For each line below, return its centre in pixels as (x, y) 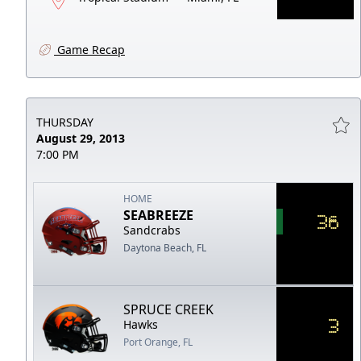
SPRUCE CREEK (169, 309)
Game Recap (89, 49)
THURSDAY (65, 122)
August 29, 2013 (81, 138)
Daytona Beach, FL (165, 247)
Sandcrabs (152, 230)
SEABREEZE (159, 215)
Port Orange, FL (158, 342)
